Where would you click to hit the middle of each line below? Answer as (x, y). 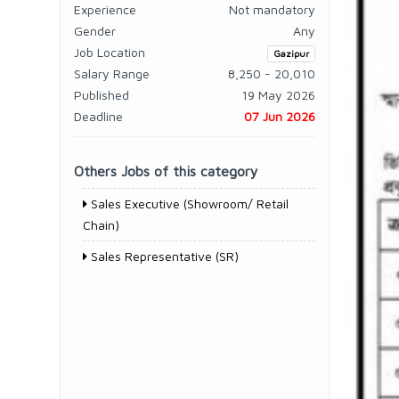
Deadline (98, 116)
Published (102, 95)
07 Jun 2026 (280, 116)
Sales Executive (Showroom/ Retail (188, 204)
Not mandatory (272, 9)
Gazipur (291, 53)
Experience (105, 9)
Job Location (110, 52)
